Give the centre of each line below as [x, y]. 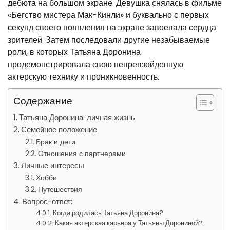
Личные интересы [53, 166]
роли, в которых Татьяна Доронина [74, 52]
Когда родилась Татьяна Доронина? [108, 213]
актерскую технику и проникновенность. [83, 77]
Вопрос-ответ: [47, 202]
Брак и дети [55, 142]
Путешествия [60, 189]
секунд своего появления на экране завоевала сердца [112, 27]
